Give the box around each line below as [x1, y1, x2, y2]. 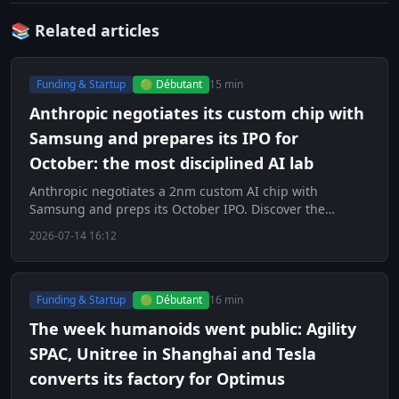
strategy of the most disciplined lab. [29, 217, 245, 235]
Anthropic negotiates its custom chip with [29, 102, 364, 124]
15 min [209, 76, 243, 92]
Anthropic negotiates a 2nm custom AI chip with [29, 182, 318, 199]
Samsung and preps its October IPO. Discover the [29, 199, 325, 217]
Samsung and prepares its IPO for [29, 126, 298, 149]
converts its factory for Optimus [29, 367, 285, 389]
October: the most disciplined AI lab [29, 151, 313, 174]
